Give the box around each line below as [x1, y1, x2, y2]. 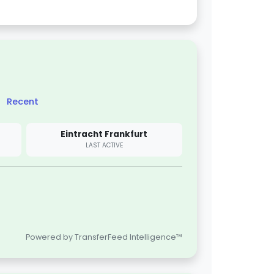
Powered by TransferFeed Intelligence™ [26, 232, 182, 243]
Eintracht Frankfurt [61, 128, 148, 140]
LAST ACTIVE [85, 141, 123, 150]
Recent [7, 95, 39, 108]
